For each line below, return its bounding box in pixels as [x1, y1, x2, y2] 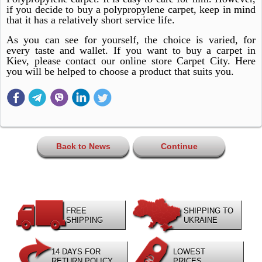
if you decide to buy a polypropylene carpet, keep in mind [6, 4, 256, 15]
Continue [160, 142, 198, 151]
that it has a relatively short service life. [6, 14, 175, 26]
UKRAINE [184, 216, 218, 225]
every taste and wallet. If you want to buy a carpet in [6, 44, 256, 56]
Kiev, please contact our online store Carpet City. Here [6, 55, 256, 67]
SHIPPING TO [184, 206, 233, 215]
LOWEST [173, 247, 205, 256]
